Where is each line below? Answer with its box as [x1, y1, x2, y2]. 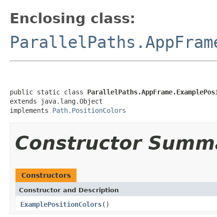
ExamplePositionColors [20, 200, 102, 208]
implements [10, 106, 52, 114]
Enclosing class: [10, 10, 136, 27]
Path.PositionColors [52, 106, 126, 114]
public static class [10, 88, 87, 96]
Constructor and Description [19, 186, 119, 194]
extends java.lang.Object [10, 97, 103, 105]
